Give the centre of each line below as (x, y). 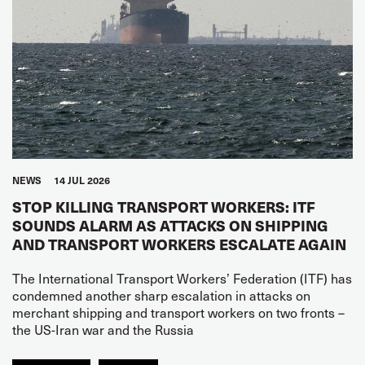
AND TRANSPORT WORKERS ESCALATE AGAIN (179, 244)
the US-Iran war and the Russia (103, 329)
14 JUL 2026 (82, 180)
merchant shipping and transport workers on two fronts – (178, 312)
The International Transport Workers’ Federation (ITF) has (182, 277)
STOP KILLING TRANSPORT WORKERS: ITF (164, 206)
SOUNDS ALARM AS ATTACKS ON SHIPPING (170, 225)
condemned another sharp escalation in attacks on (161, 295)
